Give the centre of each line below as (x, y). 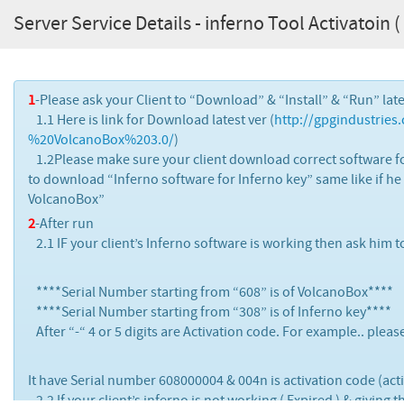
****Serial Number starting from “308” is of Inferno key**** (210, 312)
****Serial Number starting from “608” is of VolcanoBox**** (211, 292)
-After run (64, 224)
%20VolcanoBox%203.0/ (101, 140)
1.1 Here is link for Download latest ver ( (151, 120)
